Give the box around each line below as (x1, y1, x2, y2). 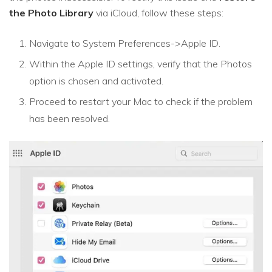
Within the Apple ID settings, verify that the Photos (29, 57, 252, 70)
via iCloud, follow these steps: (93, 6, 223, 19)
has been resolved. (29, 112, 110, 124)
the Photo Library (9, 6, 93, 19)
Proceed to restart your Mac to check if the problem (29, 95, 253, 107)
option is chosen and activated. (29, 74, 163, 87)
